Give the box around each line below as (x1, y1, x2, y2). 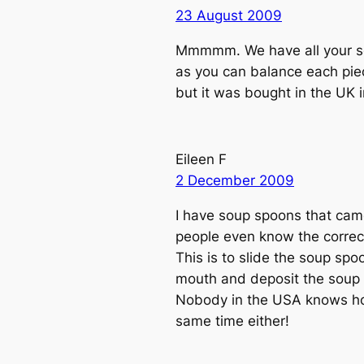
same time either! (175, 313, 289, 330)
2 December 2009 (175, 172, 294, 189)
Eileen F (175, 151, 227, 168)
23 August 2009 (175, 6, 282, 24)
